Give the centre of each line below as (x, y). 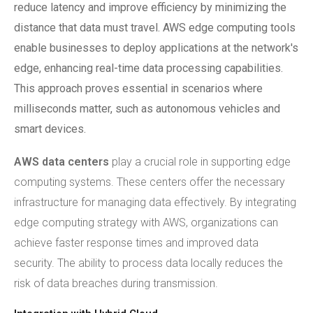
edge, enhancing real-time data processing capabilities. (148, 68)
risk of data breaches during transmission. (116, 283)
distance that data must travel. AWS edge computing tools (155, 28)
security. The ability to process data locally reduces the (148, 263)
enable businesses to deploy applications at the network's (156, 48)
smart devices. (50, 129)
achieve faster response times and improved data (136, 243)
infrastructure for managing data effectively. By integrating (155, 202)
